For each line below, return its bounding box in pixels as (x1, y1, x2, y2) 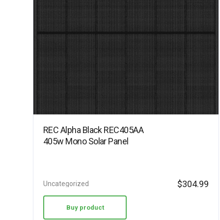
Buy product (66, 204, 104, 211)
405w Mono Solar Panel (43, 136, 129, 146)
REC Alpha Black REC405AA (43, 125, 144, 135)
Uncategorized (43, 180, 89, 188)
